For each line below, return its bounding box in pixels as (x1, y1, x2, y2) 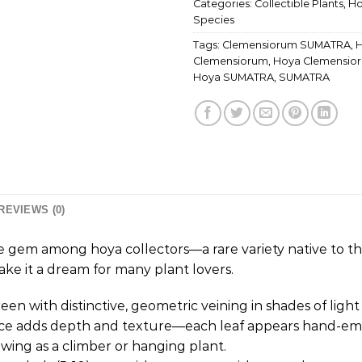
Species (193, 13, 234, 26)
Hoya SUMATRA (193, 70, 274, 83)
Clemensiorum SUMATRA (222, 38, 351, 51)
